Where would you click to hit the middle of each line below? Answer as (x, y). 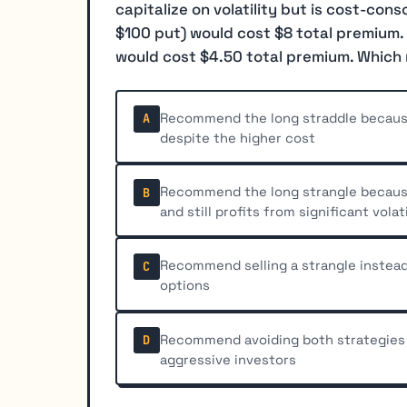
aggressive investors (228, 359)
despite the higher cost (238, 138)
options (185, 286)
